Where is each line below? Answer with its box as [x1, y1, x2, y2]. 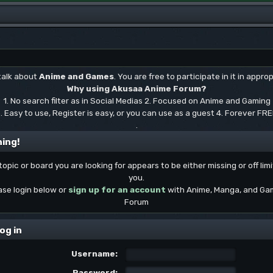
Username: [71, 249, 118, 259]
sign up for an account [68, 185, 166, 195]
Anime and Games [38, 71, 114, 82]
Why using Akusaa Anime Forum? [66, 83, 207, 94]
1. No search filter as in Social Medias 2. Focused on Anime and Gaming [2, 96, 271, 106]
